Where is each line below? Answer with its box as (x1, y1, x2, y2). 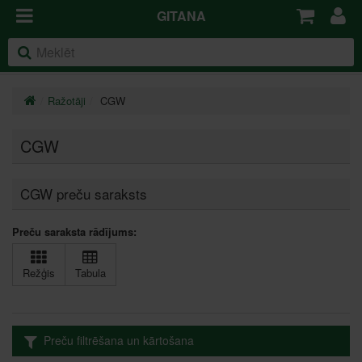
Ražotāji (48, 93, 86, 108)
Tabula (75, 264, 106, 280)
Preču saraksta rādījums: (12, 224, 137, 239)
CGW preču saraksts (20, 183, 147, 204)
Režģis (23, 264, 55, 280)
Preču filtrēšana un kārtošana (40, 331, 194, 348)
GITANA (156, 6, 206, 25)
